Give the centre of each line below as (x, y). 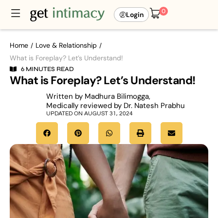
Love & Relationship (66, 45)
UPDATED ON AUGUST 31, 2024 (90, 114)
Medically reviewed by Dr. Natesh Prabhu (116, 106)
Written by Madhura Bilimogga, (99, 96)
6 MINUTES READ (47, 69)
